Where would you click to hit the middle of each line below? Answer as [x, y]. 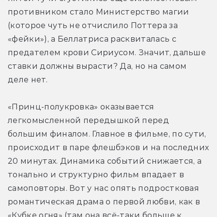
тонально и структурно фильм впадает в [96, 174]
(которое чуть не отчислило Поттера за [93, 25]
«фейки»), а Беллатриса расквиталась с [92, 39]
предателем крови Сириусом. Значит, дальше [107, 52]
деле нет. [29, 79]
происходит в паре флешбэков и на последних [108, 147]
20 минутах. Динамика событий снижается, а [105, 161]
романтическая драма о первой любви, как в [104, 201]
